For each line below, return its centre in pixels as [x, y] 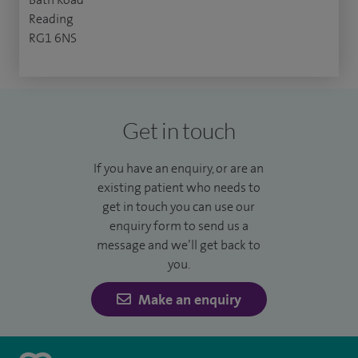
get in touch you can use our [179, 207]
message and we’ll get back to [179, 245]
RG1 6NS [53, 38]
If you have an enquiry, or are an [179, 169]
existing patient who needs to [179, 188]
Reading [51, 19]
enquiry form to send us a [179, 226]
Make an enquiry [188, 300]
